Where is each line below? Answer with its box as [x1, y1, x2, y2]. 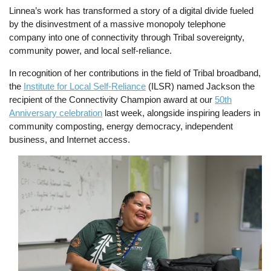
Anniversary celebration [9, 107, 103, 118]
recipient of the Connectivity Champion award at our [9, 94, 215, 105]
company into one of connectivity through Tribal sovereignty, [9, 31, 245, 42]
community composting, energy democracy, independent [9, 120, 233, 131]
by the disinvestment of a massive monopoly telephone [9, 18, 226, 29]
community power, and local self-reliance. [9, 45, 172, 56]
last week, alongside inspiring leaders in [102, 107, 261, 118]
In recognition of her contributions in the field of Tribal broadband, [9, 67, 261, 78]
